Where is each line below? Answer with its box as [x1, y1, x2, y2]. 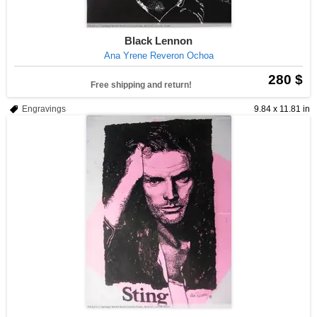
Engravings [22, 104, 66, 114]
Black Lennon [125, 35, 192, 47]
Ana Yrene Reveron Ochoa [103, 50, 214, 61]
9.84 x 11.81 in [254, 104, 310, 114]
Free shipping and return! [91, 80, 192, 90]
